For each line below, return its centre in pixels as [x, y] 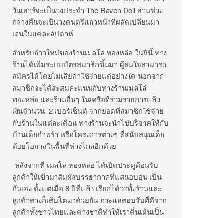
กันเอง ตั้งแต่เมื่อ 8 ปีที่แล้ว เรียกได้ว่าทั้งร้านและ [87, 188]
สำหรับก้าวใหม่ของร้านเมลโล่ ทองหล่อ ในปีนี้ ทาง [90, 53]
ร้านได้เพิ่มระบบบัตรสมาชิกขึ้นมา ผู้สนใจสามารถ [89, 64]
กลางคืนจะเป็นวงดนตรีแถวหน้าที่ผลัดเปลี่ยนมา [86, 22]
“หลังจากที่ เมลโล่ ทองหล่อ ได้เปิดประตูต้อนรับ [85, 165]
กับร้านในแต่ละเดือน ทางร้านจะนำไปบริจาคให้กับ [91, 123]
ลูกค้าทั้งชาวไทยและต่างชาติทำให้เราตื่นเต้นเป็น [88, 212]
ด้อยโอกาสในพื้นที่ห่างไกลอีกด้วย [64, 146]
